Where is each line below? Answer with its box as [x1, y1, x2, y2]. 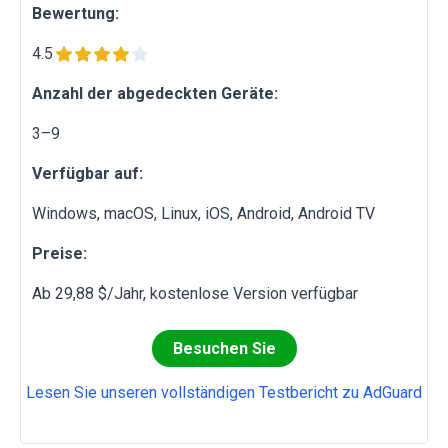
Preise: [32, 243, 87, 263]
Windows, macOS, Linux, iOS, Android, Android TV [32, 203, 375, 223]
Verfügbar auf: [32, 163, 143, 183]
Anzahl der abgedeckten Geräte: [32, 83, 278, 103]
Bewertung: [32, 3, 119, 23]
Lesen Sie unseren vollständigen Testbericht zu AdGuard [26, 382, 422, 402]
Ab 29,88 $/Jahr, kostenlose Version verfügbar [32, 283, 358, 303]
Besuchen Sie [172, 338, 276, 358]
